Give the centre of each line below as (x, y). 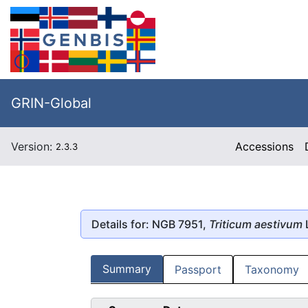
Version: (33, 146)
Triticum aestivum (256, 224)
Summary (127, 269)
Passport (198, 270)
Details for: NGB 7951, (150, 224)
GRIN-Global (51, 103)
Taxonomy (272, 270)
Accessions (265, 146)
